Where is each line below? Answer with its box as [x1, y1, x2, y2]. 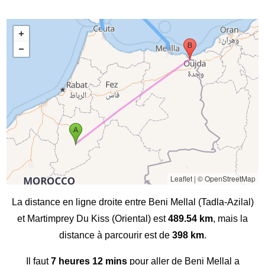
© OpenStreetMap [197, 173, 256, 184]
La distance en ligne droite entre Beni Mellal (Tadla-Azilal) [11, 197, 254, 208]
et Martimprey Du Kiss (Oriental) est [17, 214, 168, 224]
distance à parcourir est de [59, 230, 172, 241]
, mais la [213, 214, 248, 224]
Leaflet [170, 173, 192, 184]
